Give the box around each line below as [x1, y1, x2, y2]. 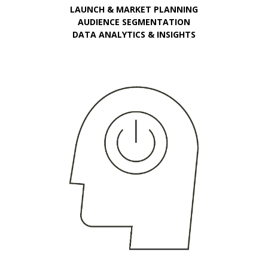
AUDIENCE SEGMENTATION [78, 16, 190, 28]
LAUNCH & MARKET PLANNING [70, 4, 198, 16]
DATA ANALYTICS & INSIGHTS [72, 29, 196, 41]
